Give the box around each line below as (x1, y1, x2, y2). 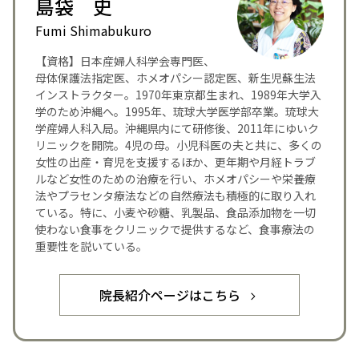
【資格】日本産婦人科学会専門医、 (34, 53, 215, 70)
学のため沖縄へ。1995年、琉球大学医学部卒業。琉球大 (34, 103, 319, 120)
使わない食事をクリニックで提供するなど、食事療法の (34, 221, 315, 238)
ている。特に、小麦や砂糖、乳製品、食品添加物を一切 (34, 204, 316, 221)
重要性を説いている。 (34, 238, 147, 255)
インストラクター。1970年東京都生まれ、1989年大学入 (34, 87, 321, 103)
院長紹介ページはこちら (99, 285, 240, 305)
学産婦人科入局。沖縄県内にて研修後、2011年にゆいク (34, 120, 319, 137)
